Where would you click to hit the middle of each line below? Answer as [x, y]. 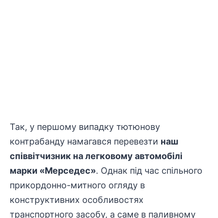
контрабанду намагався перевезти [85, 141]
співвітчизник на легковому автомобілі [96, 156]
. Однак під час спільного [149, 171]
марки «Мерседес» [53, 171]
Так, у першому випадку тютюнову [85, 127]
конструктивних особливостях [77, 200]
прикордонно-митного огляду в [77, 185]
